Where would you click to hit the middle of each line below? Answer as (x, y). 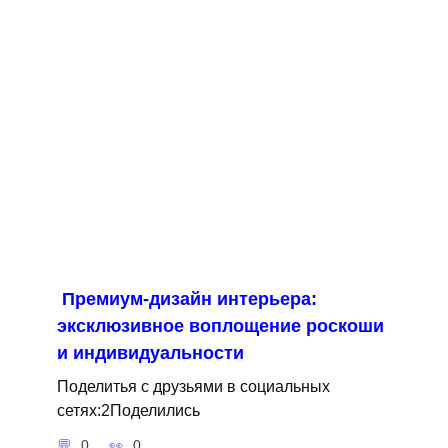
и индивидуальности (150, 352)
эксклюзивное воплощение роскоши (220, 325)
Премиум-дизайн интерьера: (189, 298)
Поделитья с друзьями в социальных (193, 385)
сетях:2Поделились (128, 409)
